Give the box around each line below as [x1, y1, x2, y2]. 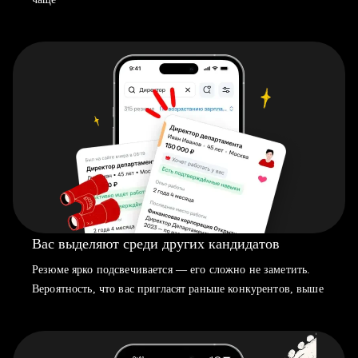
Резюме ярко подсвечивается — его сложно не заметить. [32, 264, 311, 276]
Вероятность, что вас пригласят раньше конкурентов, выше [32, 283, 324, 295]
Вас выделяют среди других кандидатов [32, 236, 280, 252]
